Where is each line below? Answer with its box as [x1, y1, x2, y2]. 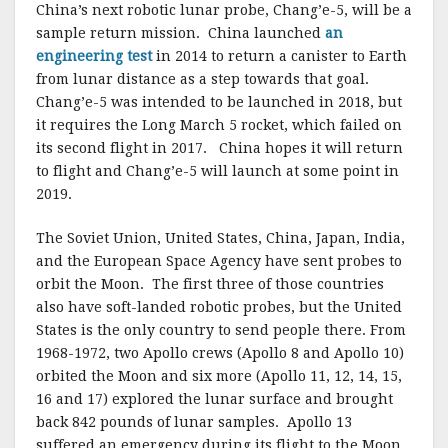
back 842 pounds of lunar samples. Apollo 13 [36, 414, 352, 431]
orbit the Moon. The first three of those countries [36, 276, 384, 293]
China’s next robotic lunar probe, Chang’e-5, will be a [36, 2, 412, 19]
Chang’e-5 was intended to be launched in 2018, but [36, 94, 402, 111]
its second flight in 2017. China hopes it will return [36, 140, 403, 157]
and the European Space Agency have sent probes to [36, 253, 402, 270]
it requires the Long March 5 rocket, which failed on [36, 117, 402, 134]
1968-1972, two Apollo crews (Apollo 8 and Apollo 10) [36, 345, 404, 362]
